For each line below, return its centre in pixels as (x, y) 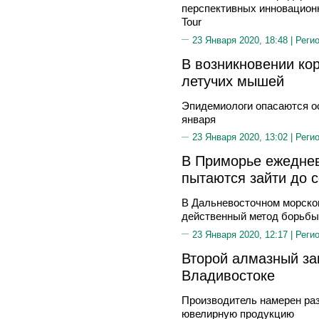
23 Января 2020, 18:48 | (244, 40)
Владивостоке (228, 275)
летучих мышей (233, 80)
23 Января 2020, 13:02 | (244, 137)
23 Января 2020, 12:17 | (244, 234)
